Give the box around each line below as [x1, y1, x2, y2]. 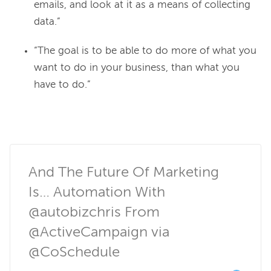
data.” [34, 17, 60, 28]
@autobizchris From [28, 205, 160, 220]
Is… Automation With [28, 185, 165, 200]
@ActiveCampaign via [28, 225, 169, 240]
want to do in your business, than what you [34, 63, 240, 74]
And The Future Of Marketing [28, 165, 219, 180]
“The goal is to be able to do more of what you [34, 46, 256, 57]
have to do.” [34, 80, 91, 91]
